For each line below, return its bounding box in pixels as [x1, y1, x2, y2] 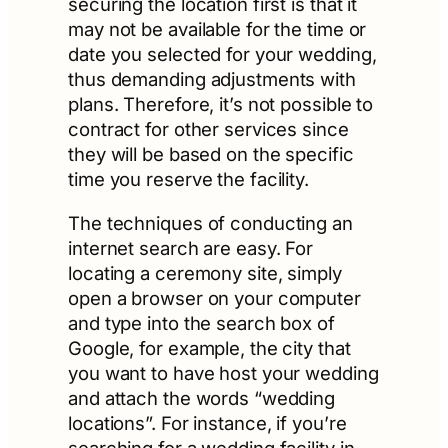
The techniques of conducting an [68, 211, 353, 234]
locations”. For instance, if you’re [68, 411, 347, 434]
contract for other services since [68, 118, 349, 141]
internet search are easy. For [68, 236, 314, 259]
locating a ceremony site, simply [68, 261, 342, 284]
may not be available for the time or [68, 18, 367, 41]
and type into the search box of [68, 311, 335, 334]
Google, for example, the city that [68, 336, 351, 359]
